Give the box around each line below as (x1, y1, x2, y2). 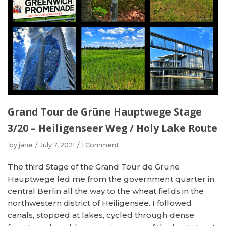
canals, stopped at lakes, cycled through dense (8, 210, 194, 220)
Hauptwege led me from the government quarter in (8, 174, 214, 184)
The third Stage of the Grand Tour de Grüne (8, 162, 180, 172)
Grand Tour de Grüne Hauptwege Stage (8, 105, 202, 119)
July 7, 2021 (40, 141, 75, 149)
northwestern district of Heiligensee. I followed (8, 198, 192, 208)
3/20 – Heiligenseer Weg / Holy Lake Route (8, 121, 217, 135)
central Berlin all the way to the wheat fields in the (8, 186, 204, 196)
